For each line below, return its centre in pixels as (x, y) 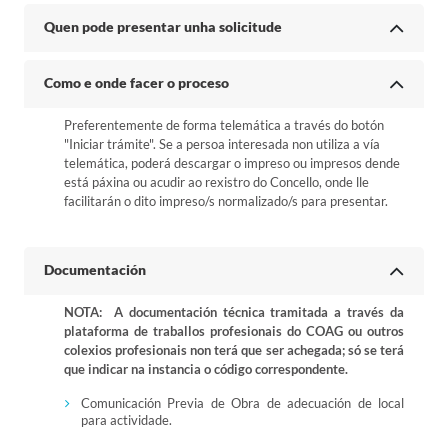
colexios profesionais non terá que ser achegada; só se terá (234, 350)
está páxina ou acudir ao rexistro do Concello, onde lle (216, 182)
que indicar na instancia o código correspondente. (206, 369)
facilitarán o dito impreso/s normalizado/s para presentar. (226, 201)
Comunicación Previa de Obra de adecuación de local (242, 403)
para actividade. (126, 420)
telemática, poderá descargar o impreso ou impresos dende (232, 163)
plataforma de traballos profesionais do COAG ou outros (234, 331)
